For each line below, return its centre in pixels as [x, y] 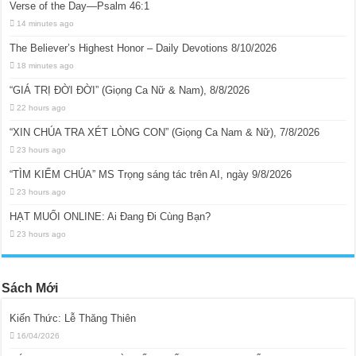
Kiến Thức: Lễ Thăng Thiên [73, 318]
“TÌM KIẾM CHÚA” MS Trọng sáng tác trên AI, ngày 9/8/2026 [151, 174]
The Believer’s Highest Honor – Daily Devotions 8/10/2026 [143, 48]
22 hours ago [42, 107]
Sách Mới [30, 288]
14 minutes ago [46, 23]
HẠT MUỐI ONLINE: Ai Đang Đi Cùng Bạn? [110, 216]
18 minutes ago [46, 65]
